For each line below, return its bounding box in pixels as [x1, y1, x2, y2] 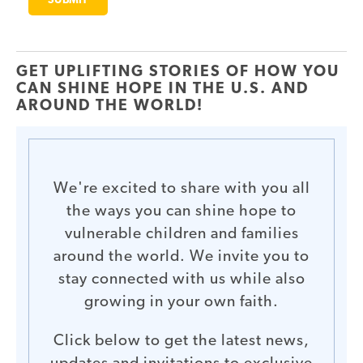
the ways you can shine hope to [66, 204, 297, 220]
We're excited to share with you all [53, 181, 310, 198]
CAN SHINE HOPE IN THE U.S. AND [16, 81, 309, 97]
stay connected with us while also [58, 272, 305, 288]
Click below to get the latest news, [53, 333, 310, 349]
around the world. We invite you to [53, 250, 310, 266]
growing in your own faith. [84, 295, 279, 311]
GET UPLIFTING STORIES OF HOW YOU [16, 64, 340, 80]
